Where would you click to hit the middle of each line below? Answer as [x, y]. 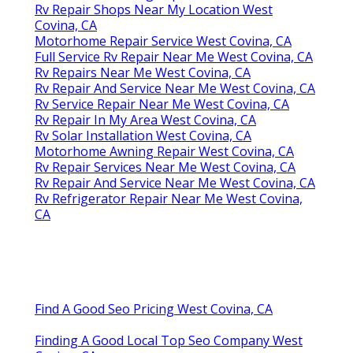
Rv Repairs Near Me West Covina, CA [143, 73]
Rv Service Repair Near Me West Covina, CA [162, 104]
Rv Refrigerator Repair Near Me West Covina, [169, 199]
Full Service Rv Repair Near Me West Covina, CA [174, 57]
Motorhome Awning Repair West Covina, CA [164, 152]
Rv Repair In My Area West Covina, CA [145, 120]
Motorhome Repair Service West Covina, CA [163, 41]
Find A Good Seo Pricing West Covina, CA [154, 309]
